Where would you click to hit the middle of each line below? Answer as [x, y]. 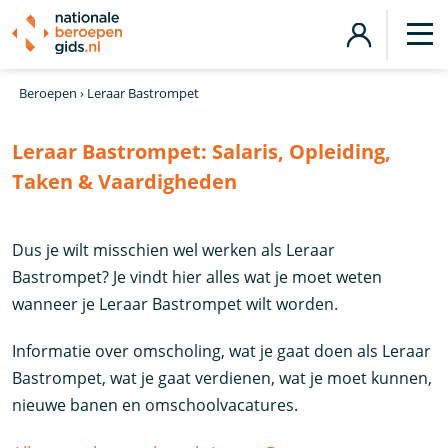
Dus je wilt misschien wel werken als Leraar [174, 250]
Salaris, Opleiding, [302, 151]
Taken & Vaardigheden [125, 181]
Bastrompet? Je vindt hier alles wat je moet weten [197, 277]
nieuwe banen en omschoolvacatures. [155, 405]
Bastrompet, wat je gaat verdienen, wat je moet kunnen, [222, 378]
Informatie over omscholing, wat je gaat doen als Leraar [222, 351]
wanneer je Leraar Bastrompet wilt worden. [175, 304]
